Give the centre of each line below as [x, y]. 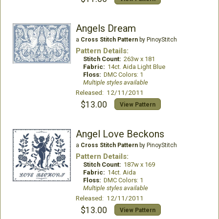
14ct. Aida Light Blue [136, 67]
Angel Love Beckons [120, 134]
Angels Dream [106, 28]
